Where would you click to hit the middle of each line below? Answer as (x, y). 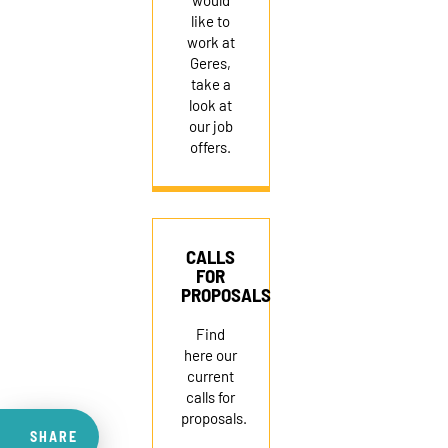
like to (211, 21)
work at (210, 42)
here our (211, 355)
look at (211, 105)
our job (210, 126)
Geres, (211, 63)
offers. (211, 147)
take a (210, 84)
